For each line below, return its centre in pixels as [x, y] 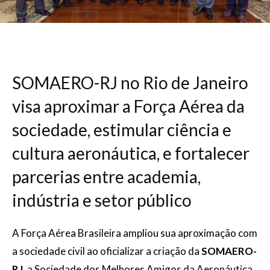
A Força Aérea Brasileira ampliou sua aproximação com [135, 233]
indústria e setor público [102, 200]
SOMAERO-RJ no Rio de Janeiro [130, 83]
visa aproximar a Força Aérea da [128, 106]
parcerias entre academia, [106, 177]
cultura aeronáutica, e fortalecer [131, 153]
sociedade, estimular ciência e [122, 130]
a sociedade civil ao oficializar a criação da [107, 251]
